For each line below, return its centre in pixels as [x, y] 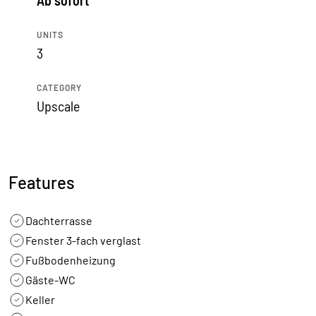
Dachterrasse [59, 220]
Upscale [58, 106]
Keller [40, 299]
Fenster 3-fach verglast [83, 240]
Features [42, 182]
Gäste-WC [50, 280]
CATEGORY [59, 87]
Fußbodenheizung [71, 260]
